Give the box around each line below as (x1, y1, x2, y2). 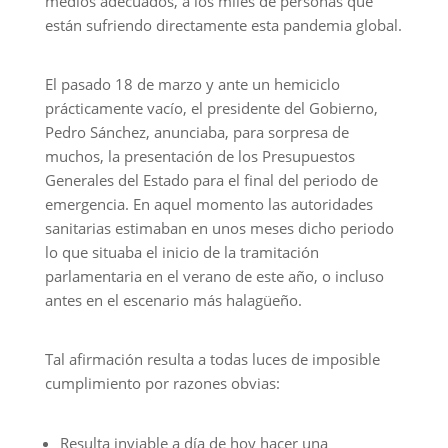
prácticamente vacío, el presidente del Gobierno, (44, 98, 378, 118)
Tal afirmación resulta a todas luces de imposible (44, 349, 380, 369)
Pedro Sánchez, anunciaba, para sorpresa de (44, 122, 349, 142)
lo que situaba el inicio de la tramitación (44, 242, 319, 262)
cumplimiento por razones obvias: (44, 373, 280, 393)
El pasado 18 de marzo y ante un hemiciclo (44, 74, 340, 94)
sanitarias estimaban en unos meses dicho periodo (44, 218, 394, 238)
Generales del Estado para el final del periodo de (44, 170, 378, 190)
